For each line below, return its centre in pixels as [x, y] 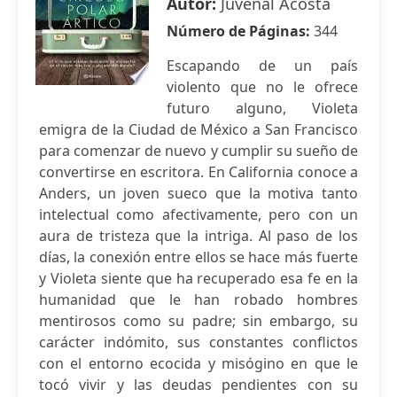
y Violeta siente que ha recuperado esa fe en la [198, 278]
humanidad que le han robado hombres [198, 300]
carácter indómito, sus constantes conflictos [198, 342]
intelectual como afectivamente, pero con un [198, 214]
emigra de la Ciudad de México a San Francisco [198, 129]
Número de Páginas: [240, 31]
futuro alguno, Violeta [262, 108]
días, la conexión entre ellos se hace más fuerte [198, 257]
